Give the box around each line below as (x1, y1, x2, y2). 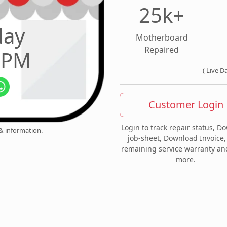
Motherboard (135, 31, 188, 43)
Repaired (144, 44, 179, 55)
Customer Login (148, 97, 223, 111)
